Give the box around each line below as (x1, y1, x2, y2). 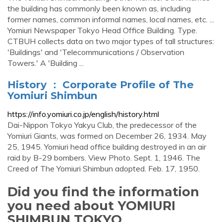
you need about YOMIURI (7, 198, 175, 213)
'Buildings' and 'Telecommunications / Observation (7, 47, 184, 57)
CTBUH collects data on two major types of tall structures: (7, 36, 214, 46)
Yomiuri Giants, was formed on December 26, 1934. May (7, 131, 207, 141)
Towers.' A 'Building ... (7, 58, 84, 68)
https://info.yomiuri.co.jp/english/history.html (7, 109, 159, 119)
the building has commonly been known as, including (7, 3, 191, 13)
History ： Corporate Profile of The (7, 78, 194, 91)
